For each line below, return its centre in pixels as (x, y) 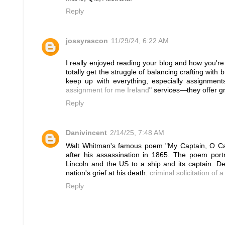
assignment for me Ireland (107, 90)
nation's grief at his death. (108, 173)
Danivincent (86, 133)
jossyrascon (87, 41)
